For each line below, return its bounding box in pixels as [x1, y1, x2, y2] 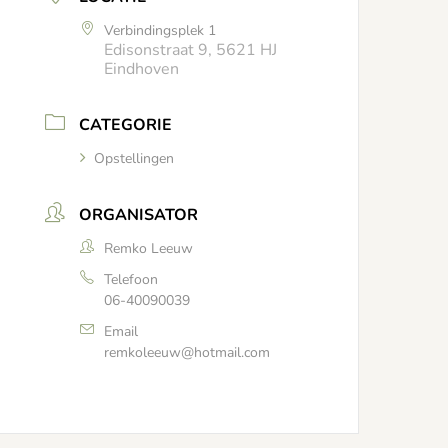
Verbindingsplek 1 [104, 21, 217, 40]
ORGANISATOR [79, 204, 199, 226]
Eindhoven [104, 58, 180, 80]
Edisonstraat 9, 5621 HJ [104, 39, 278, 61]
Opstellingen [94, 149, 175, 168]
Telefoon [104, 270, 159, 289]
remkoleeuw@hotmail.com [104, 343, 271, 362]
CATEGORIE [79, 114, 173, 136]
